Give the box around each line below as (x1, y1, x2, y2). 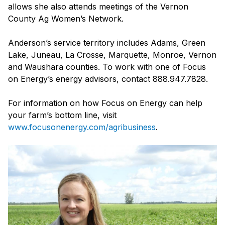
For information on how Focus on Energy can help (8, 98, 202, 108)
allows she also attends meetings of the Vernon (8, 2, 188, 12)
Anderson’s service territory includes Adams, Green (8, 38, 205, 48)
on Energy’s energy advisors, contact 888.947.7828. (8, 74, 208, 84)
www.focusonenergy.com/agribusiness (8, 122, 156, 133)
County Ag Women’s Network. (8, 14, 124, 24)
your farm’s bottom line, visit (8, 110, 117, 121)
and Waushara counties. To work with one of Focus (8, 62, 206, 72)
